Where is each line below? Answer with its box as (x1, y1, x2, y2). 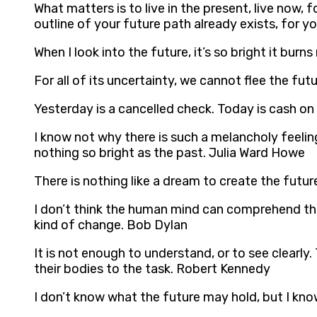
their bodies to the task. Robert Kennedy (34, 261, 270, 277)
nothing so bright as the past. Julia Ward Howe (34, 145, 305, 161)
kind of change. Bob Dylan (34, 217, 188, 234)
